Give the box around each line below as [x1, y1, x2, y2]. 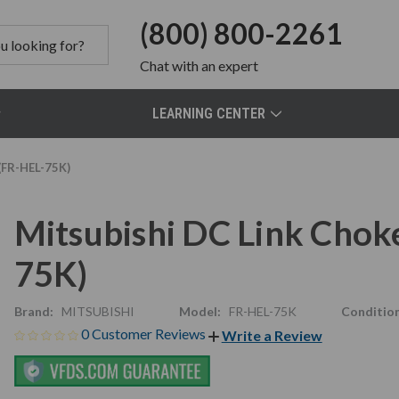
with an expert [171, 57, 258, 74]
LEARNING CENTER [152, 105, 266, 122]
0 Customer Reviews [80, 325, 208, 342]
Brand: [13, 304, 53, 319]
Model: [178, 304, 221, 319]
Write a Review [221, 326, 322, 344]
